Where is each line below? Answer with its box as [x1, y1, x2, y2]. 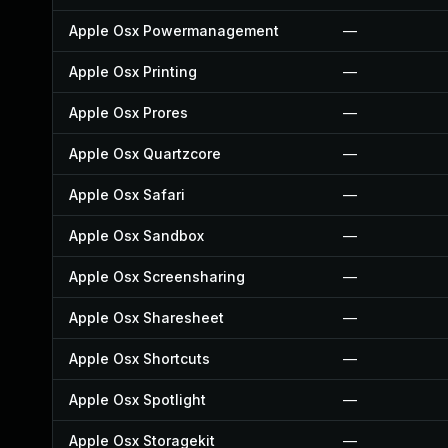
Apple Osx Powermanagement [69, 22, 279, 39]
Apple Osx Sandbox [69, 227, 204, 244]
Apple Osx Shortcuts [69, 350, 210, 367]
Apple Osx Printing [69, 63, 197, 80]
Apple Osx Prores [69, 104, 188, 121]
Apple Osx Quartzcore [69, 145, 221, 162]
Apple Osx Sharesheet [69, 309, 224, 326]
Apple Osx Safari [69, 186, 185, 203]
